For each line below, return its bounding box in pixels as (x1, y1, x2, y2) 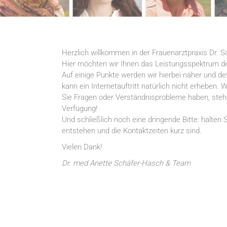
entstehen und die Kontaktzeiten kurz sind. (62, 126, 202, 135)
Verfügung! (62, 103, 97, 113)
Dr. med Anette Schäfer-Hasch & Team (62, 158, 191, 168)
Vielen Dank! (62, 142, 102, 152)
